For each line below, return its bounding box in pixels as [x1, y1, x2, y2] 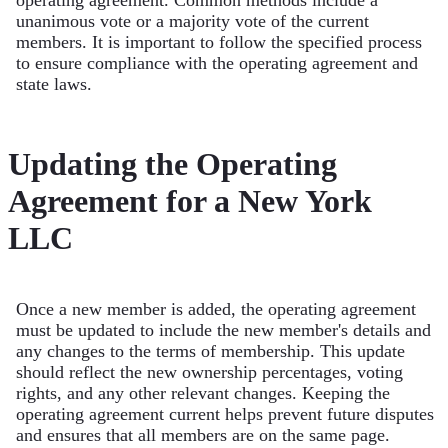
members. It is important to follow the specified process [16, 32, 422, 53]
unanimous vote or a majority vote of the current [16, 11, 369, 32]
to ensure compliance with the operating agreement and [16, 53, 418, 74]
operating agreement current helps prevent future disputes [16, 404, 434, 425]
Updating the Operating [8, 145, 337, 182]
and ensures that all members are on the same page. [16, 425, 390, 446]
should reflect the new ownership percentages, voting [16, 362, 403, 383]
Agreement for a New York [8, 182, 372, 219]
